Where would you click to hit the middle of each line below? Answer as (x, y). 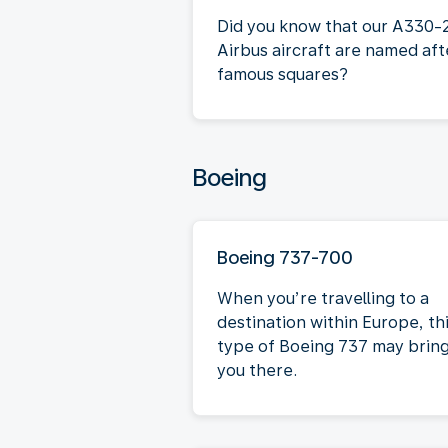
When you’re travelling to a (323, 298)
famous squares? (282, 74)
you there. (257, 370)
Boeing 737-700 (285, 257)
